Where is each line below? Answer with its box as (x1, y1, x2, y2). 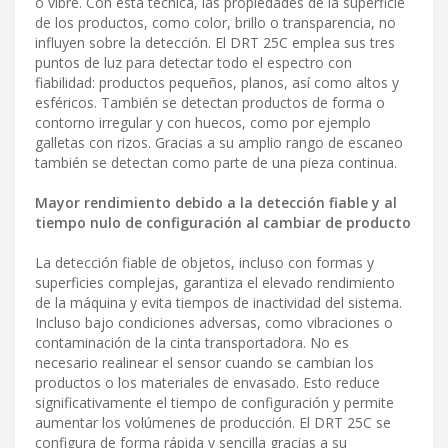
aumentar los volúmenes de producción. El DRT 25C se (35, 412, 391, 432)
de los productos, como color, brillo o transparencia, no (35, 12, 396, 32)
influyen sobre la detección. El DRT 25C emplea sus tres (35, 32, 395, 52)
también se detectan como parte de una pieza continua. (35, 152, 397, 172)
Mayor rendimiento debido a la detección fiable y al (35, 192, 397, 212)
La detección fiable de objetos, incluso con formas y (35, 252, 374, 272)
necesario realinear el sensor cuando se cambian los (35, 352, 374, 372)
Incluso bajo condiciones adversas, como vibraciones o (35, 312, 393, 332)
